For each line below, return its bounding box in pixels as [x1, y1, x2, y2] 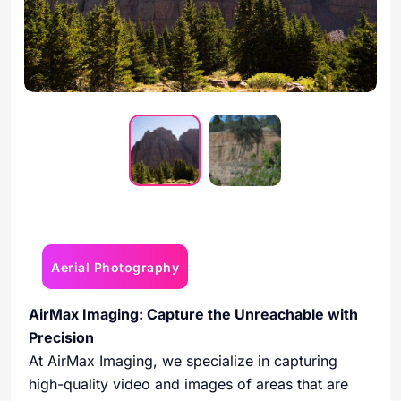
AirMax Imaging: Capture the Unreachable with [29, 305, 358, 323]
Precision [29, 328, 94, 346]
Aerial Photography [51, 259, 179, 275]
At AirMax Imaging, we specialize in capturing [29, 352, 337, 370]
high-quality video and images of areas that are [29, 375, 348, 393]
